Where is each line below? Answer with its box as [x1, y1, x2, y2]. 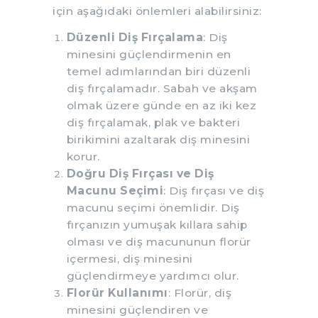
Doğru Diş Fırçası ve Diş [66, 166, 214, 180]
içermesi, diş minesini [66, 251, 193, 265]
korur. [66, 149, 100, 163]
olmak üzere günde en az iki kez [66, 98, 256, 112]
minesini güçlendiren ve [66, 302, 208, 317]
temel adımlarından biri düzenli [66, 64, 251, 78]
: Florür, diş [168, 285, 231, 300]
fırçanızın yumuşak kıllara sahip [66, 217, 248, 231]
